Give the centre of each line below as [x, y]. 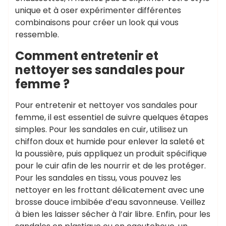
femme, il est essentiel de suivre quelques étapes [112, 117]
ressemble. [37, 35]
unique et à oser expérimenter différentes [98, 10]
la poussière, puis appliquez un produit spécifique [111, 154]
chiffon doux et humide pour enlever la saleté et [110, 142]
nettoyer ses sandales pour [100, 70]
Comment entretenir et [87, 56]
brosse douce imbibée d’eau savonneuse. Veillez [110, 202]
